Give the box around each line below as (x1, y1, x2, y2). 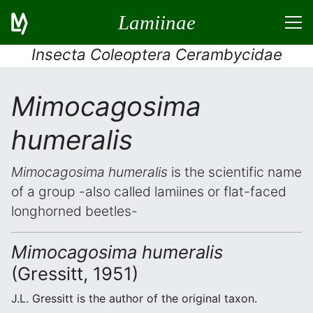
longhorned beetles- (11, 203, 138, 219)
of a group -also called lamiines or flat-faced (11, 183, 286, 200)
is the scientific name (168, 163, 302, 180)
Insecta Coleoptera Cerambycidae (31, 45, 282, 64)
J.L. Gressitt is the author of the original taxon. (11, 291, 257, 305)
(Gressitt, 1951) (11, 263, 138, 284)
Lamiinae (117, 10, 196, 34)
